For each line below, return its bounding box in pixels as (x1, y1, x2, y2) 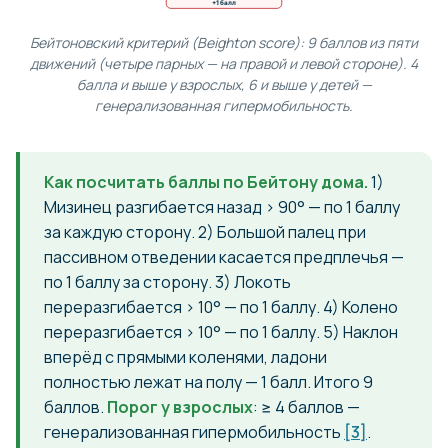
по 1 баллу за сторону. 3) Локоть (44, 270, 291, 293)
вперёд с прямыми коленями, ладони (44, 345, 327, 368)
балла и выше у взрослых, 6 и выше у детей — (76, 74, 372, 94)
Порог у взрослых (107, 395, 253, 418)
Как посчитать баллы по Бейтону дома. (44, 170, 368, 193)
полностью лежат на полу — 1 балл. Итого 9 (44, 370, 373, 393)
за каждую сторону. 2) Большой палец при (44, 220, 366, 243)
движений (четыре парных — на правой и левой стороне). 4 (30, 53, 418, 73)
